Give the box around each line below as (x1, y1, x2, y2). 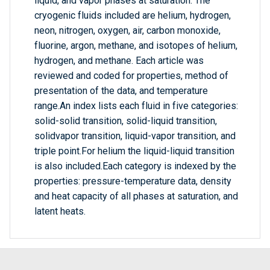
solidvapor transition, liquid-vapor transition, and (34, 130, 236, 142)
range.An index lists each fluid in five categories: (34, 100, 238, 112)
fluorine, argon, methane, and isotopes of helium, (34, 40, 237, 52)
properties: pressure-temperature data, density (34, 175, 231, 187)
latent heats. (34, 206, 86, 218)
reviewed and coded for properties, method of (34, 70, 228, 82)
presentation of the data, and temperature (34, 85, 208, 97)
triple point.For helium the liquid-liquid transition (34, 145, 234, 157)
